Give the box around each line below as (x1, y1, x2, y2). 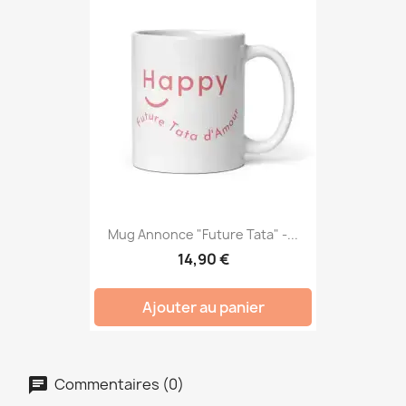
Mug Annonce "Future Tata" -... (108, 226, 298, 244)
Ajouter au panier (141, 296, 265, 317)
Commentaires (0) (52, 373, 184, 393)
